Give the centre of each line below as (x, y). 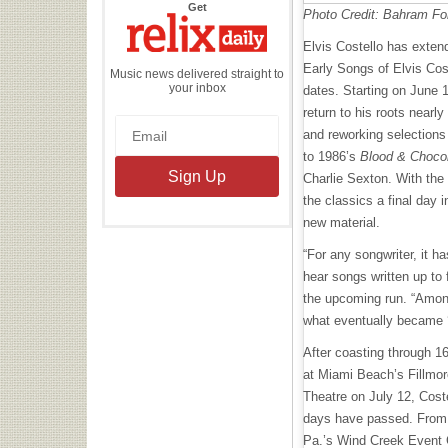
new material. (341, 222)
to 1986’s (331, 156)
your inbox (197, 87)
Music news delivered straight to (197, 73)
